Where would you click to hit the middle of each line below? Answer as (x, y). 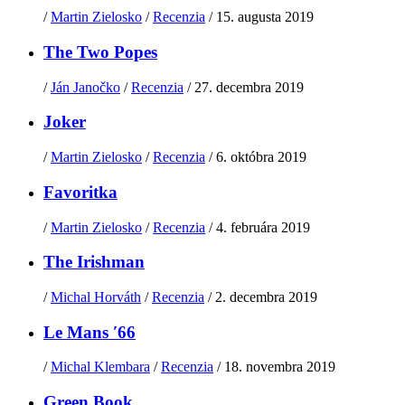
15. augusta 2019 (265, 17)
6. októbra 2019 (261, 157)
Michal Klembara (100, 367)
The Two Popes (100, 52)
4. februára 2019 (263, 227)
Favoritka (80, 192)
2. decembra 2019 (266, 297)
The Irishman (94, 262)
